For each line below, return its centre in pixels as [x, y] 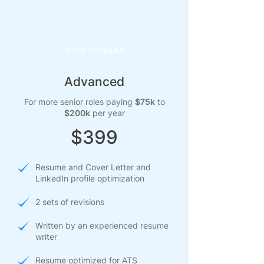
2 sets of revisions [70, 202]
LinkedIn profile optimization [90, 179]
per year [107, 113]
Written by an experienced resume [102, 226]
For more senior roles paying [79, 102]
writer [46, 237]
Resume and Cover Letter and [93, 167]
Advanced [94, 82]
